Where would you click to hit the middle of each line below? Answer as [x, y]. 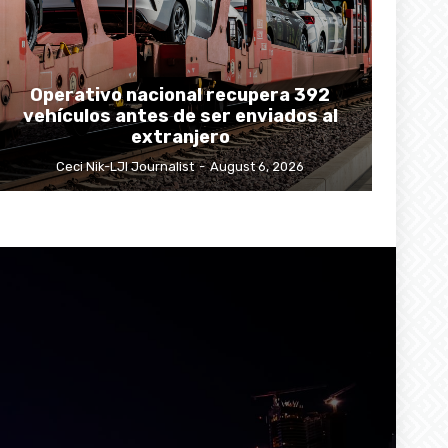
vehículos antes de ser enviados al [180, 115]
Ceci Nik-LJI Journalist [125, 166]
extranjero [180, 136]
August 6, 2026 [257, 166]
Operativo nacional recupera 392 [180, 94]
